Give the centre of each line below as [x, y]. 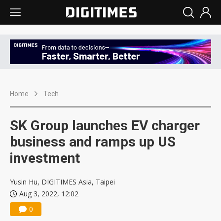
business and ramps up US [93, 142]
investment [45, 158]
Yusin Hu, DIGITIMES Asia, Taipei [62, 182]
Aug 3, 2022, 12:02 [49, 194]
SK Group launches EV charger [105, 126]
